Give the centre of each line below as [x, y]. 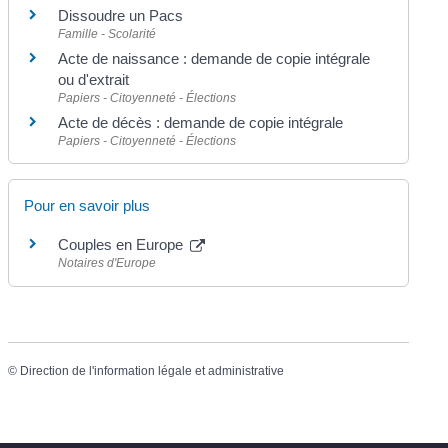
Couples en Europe [123, 245]
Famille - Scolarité [107, 34]
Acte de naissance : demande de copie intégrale [214, 58]
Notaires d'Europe [107, 263]
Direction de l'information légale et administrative [152, 370]
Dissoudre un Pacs [121, 15]
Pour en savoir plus [87, 206]
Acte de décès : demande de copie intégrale [201, 122]
